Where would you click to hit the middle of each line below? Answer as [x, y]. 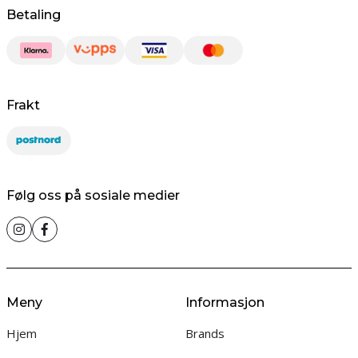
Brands [205, 333]
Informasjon [225, 302]
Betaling [34, 15]
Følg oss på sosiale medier [93, 195]
